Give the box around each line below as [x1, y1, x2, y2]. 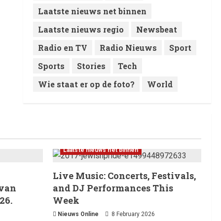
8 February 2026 [110, 211, 155, 218]
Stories [76, 60, 106, 71]
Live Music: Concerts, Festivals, [53, 170, 196, 182]
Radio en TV [37, 42, 87, 53]
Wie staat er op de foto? [37, 78, 135, 89]
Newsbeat [136, 24, 177, 35]
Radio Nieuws [99, 42, 157, 53]
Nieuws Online [58, 211, 99, 218]
